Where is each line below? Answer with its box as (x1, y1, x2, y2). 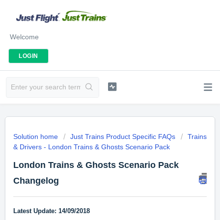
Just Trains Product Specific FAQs (70, 133, 175, 140)
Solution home (13, 133, 60, 140)
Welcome (10, 32, 39, 41)
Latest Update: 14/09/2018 (13, 207, 90, 215)
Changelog (13, 176, 59, 186)
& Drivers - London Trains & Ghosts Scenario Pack (13, 143, 170, 151)
